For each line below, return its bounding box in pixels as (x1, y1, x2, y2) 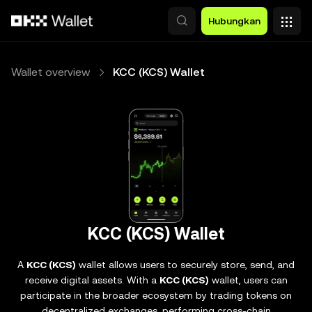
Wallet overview (11, 65, 91, 79)
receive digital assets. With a (24, 274, 159, 286)
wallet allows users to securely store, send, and (76, 259, 295, 270)
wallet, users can (208, 274, 288, 286)
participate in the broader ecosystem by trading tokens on (20, 290, 292, 301)
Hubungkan (208, 15, 260, 26)
